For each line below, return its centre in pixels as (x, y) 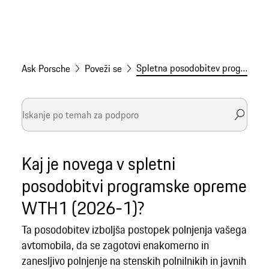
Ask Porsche (46, 69)
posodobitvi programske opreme (134, 186)
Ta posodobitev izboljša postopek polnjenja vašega (134, 230)
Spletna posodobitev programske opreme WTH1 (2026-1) (244, 68)
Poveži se (103, 69)
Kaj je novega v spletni (98, 163)
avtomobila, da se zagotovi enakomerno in (115, 245)
